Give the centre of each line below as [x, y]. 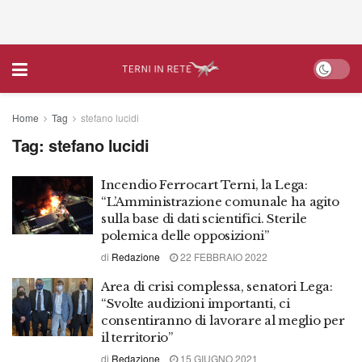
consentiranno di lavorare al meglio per [223, 320]
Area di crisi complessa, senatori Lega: [217, 286]
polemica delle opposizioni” [185, 236]
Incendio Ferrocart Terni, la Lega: [204, 185]
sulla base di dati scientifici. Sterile [204, 219]
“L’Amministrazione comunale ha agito [220, 202]
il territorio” [137, 337]
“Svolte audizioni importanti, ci [196, 303]
